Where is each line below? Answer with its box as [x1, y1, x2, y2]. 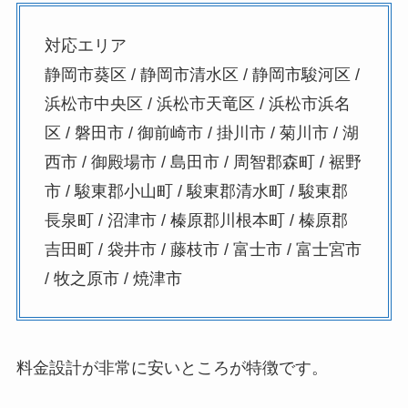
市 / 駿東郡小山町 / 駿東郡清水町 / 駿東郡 [44, 181, 348, 200]
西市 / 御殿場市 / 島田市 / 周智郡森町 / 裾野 [44, 152, 362, 171]
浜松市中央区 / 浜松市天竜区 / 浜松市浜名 [44, 94, 351, 113]
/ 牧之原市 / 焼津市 [44, 269, 182, 288]
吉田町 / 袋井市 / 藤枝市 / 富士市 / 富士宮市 [44, 240, 362, 259]
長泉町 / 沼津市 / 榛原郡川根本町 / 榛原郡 [44, 210, 348, 229]
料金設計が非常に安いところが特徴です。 [15, 359, 328, 378]
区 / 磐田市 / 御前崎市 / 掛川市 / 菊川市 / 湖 [44, 123, 359, 142]
